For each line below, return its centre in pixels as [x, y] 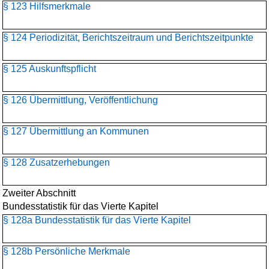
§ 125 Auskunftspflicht [50, 69]
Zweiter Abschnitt [39, 193]
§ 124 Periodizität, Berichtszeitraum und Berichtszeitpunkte [128, 38]
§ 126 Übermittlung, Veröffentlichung [80, 100]
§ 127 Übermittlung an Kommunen [76, 131]
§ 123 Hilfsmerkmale [47, 6]
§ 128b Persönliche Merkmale [67, 251]
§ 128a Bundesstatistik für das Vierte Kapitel [97, 220]
